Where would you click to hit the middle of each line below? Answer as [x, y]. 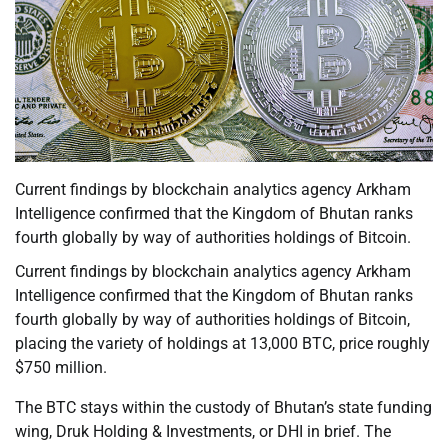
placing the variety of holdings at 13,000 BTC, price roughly [222, 344]
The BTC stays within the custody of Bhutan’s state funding [223, 408]
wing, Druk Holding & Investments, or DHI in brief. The [203, 432]
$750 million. [61, 368]
